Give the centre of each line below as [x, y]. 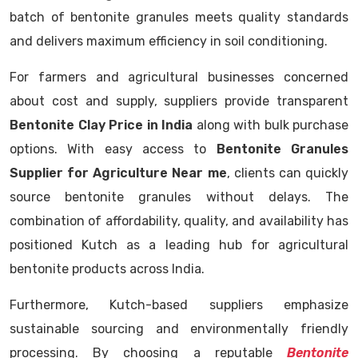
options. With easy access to [113, 149]
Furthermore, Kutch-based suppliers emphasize [179, 305]
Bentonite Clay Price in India [101, 125]
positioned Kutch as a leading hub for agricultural [179, 245]
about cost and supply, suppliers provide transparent [179, 101]
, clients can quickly [288, 173]
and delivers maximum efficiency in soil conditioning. [169, 41]
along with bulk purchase [270, 125]
